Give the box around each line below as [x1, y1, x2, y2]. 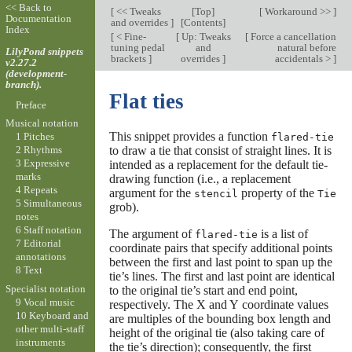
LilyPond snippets [5, 45, 83, 57]
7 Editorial [15, 237, 61, 250]
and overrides [110, 16, 170, 28]
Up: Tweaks [178, 31, 231, 42]
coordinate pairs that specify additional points [108, 240, 332, 255]
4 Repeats [15, 184, 57, 196]
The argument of [108, 226, 195, 240]
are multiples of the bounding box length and [108, 311, 331, 325]
